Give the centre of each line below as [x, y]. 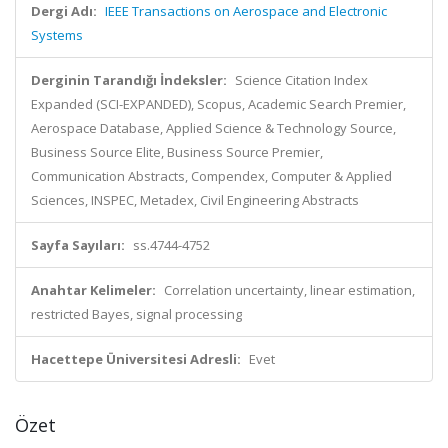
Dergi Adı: [64, 11]
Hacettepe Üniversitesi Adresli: [136, 359]
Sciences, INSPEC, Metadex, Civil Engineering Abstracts [195, 200]
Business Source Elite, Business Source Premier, [177, 152]
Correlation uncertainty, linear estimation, [289, 290]
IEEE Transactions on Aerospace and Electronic [246, 11]
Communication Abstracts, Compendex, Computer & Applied [211, 176]
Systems [57, 35]
